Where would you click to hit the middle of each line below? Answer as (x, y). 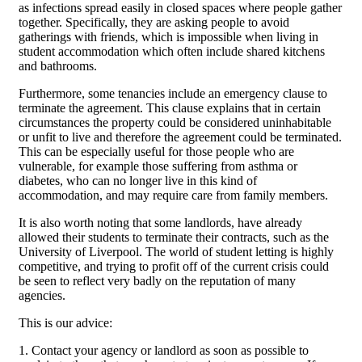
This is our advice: (65, 323)
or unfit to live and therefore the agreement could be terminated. (180, 137)
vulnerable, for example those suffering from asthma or (158, 166)
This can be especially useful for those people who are (156, 152)
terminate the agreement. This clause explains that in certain (170, 108)
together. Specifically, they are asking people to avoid (154, 23)
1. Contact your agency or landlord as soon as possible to (164, 351)
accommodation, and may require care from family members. (173, 196)
